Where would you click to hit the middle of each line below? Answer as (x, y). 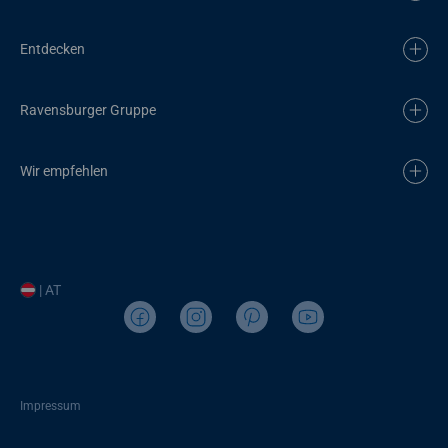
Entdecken (52, 48)
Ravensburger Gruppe (88, 109)
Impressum (50, 405)
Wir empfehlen (64, 170)
